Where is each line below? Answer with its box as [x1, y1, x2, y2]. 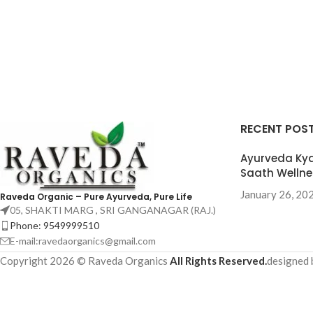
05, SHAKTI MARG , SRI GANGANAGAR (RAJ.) [10, 204, 216, 216]
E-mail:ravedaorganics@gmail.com [10, 235, 156, 247]
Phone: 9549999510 [10, 219, 99, 231]
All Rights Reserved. [170, 254, 267, 267]
